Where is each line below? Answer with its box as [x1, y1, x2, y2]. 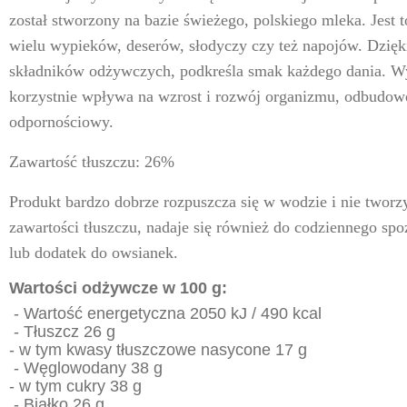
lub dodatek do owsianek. [8, 243, 178, 263]
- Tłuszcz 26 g [8, 323, 115, 342]
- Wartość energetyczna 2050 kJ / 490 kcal [8, 304, 322, 323]
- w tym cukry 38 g [8, 377, 142, 396]
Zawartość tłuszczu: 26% [8, 153, 174, 172]
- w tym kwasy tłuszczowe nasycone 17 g [8, 341, 307, 360]
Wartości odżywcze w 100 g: [8, 279, 227, 298]
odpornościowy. [8, 113, 114, 132]
